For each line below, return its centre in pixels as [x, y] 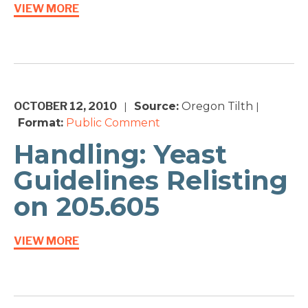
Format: [41, 123]
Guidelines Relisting [151, 181]
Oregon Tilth [216, 107]
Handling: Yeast [120, 155]
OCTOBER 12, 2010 [65, 107]
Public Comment [113, 123]
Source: [156, 107]
